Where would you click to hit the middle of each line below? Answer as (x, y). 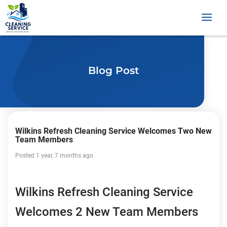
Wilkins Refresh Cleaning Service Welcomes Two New (113, 131)
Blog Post (113, 70)
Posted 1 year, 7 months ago (54, 156)
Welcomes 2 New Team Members (107, 212)
